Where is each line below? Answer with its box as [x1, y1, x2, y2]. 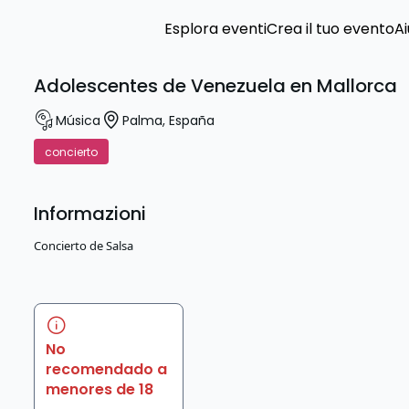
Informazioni [34, 201, 147, 226]
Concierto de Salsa [34, 237, 134, 254]
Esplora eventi [164, 18, 267, 39]
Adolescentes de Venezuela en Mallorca [34, 73, 398, 99]
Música [56, 110, 101, 130]
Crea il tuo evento [267, 18, 394, 39]
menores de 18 [46, 379, 154, 400]
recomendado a [46, 359, 168, 380]
